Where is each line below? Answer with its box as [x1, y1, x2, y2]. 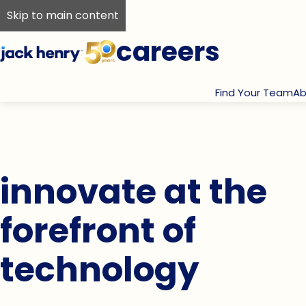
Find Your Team [214, 85, 293, 100]
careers [116, 33, 220, 70]
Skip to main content [7, 8, 119, 23]
